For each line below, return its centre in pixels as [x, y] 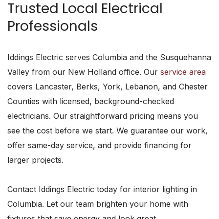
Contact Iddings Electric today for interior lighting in [102, 189]
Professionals [53, 26]
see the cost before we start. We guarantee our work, [108, 131]
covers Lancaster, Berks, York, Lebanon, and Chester [108, 87]
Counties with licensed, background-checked [91, 101]
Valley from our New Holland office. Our [84, 72]
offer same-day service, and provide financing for [99, 145]
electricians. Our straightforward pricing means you [103, 116]
